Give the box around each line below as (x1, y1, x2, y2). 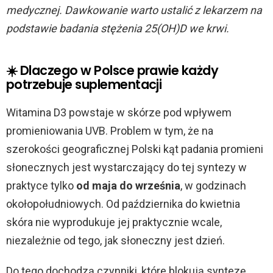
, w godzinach (180, 179, 246, 192)
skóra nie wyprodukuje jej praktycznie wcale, (6, 216, 222, 229)
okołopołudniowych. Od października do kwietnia (6, 197, 240, 210)
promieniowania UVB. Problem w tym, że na (6, 124, 213, 137)
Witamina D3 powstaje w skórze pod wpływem (6, 106, 232, 119)
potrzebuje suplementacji (6, 76, 162, 93)
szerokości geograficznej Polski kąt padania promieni (6, 143, 263, 155)
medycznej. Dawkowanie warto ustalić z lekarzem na (6, 4, 262, 16)
